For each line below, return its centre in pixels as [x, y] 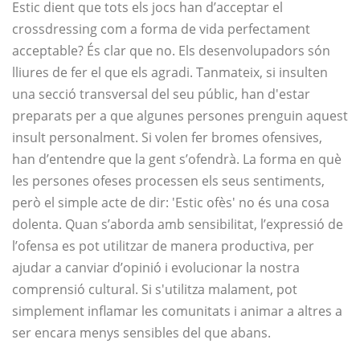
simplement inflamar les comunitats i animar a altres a [177, 311]
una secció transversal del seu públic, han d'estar [161, 94]
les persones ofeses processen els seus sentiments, [168, 181]
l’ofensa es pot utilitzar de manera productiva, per [163, 246]
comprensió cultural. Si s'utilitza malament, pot [155, 290]
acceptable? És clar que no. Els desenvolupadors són [171, 51]
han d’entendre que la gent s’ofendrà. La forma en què [177, 160]
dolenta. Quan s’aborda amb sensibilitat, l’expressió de [178, 225]
